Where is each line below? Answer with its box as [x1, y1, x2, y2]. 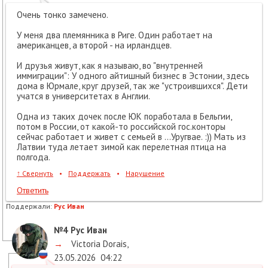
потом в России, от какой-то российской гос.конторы [17, 120, 226, 132]
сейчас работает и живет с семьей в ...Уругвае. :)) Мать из [17, 130, 246, 142]
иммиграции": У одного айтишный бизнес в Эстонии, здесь [17, 69, 249, 81]
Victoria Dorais [69, 237, 127, 249]
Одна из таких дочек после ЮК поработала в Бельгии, [17, 110, 232, 122]
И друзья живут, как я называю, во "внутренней [17, 59, 203, 71]
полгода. [17, 151, 50, 163]
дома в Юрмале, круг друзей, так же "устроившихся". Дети [17, 80, 248, 92]
